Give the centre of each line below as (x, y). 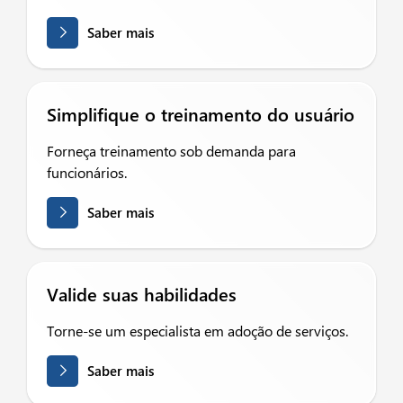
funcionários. (87, 172)
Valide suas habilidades (142, 294)
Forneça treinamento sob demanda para (171, 151)
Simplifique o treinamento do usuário (201, 114)
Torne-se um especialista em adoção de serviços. (197, 331)
